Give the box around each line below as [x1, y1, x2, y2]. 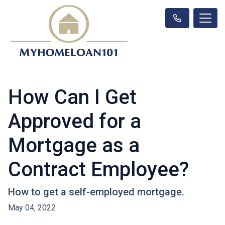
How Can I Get [8, 85, 137, 109]
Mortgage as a [8, 133, 140, 157]
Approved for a [8, 109, 141, 133]
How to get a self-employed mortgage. [8, 185, 184, 198]
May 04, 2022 [8, 202, 56, 212]
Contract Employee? [8, 157, 189, 181]
